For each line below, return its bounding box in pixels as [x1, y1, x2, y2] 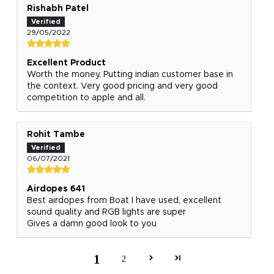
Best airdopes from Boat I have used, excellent [26, 196, 221, 206]
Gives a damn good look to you [26, 220, 157, 229]
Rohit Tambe [26, 130, 85, 139]
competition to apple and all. [26, 93, 146, 102]
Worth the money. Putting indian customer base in [26, 70, 233, 79]
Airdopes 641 [26, 185, 85, 194]
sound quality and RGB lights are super [26, 208, 186, 217]
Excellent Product [26, 58, 106, 67]
